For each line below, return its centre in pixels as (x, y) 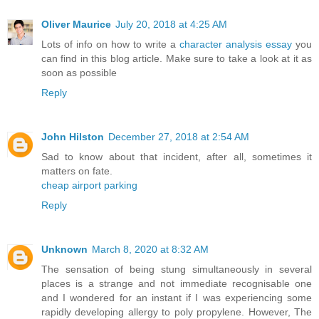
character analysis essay (236, 44)
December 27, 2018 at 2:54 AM (179, 136)
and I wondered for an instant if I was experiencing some (177, 297)
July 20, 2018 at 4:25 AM (171, 24)
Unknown (64, 249)
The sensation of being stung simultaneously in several (177, 269)
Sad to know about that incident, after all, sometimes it (177, 156)
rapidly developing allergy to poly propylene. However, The (177, 312)
